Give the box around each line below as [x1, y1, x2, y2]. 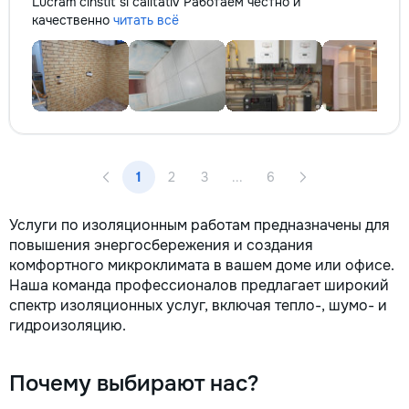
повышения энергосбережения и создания [9, 236, 313, 255]
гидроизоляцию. [9, 316, 126, 335]
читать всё [113, 12, 179, 28]
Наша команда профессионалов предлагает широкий [9, 276, 389, 295]
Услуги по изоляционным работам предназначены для [9, 215, 390, 235]
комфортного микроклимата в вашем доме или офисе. [9, 256, 394, 275]
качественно [32, 12, 113, 28]
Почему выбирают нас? [9, 370, 259, 397]
